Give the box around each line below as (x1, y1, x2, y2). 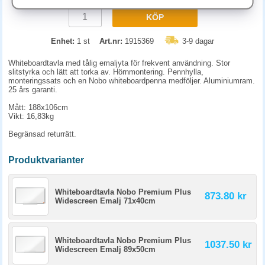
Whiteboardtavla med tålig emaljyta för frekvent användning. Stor (8, 59, 230, 67)
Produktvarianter (8, 155, 84, 165)
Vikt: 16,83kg (8, 112, 54, 121)
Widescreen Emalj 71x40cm (55, 196, 156, 205)
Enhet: (51, 37, 75, 46)
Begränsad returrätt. (8, 130, 76, 138)
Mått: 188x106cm (8, 103, 68, 112)
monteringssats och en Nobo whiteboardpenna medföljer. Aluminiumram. (8, 76, 255, 85)
